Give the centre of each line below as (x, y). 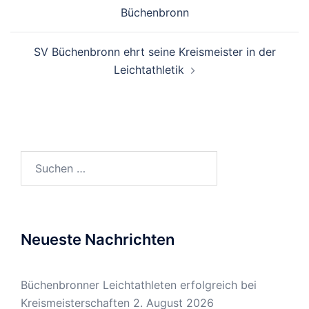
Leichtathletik (149, 69)
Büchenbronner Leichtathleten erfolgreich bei (139, 285)
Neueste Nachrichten (98, 239)
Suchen (39, 159)
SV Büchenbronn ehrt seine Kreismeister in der (154, 51)
